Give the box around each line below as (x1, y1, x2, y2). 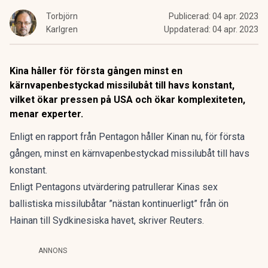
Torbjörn (46, 11, 78, 21)
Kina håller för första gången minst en (10, 65, 182, 77)
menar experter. (10, 108, 83, 120)
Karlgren (46, 25, 78, 34)
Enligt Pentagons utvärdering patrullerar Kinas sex (10, 181, 218, 193)
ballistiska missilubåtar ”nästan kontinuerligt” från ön (10, 198, 229, 209)
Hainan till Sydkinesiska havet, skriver (10, 215, 169, 226)
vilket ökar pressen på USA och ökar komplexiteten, (10, 94, 245, 105)
